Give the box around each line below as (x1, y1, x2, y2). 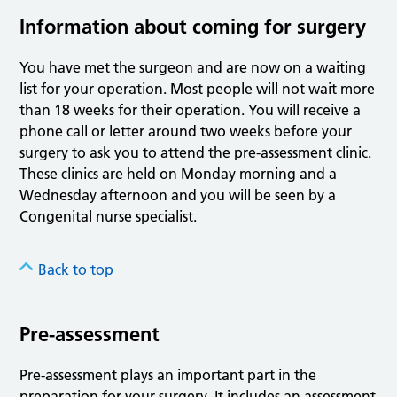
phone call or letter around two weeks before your (19, 122, 353, 141)
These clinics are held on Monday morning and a (19, 165, 338, 183)
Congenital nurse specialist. (19, 207, 198, 226)
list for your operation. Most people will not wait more (19, 80, 376, 98)
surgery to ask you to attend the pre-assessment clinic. (19, 144, 372, 162)
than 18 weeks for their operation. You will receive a (19, 101, 362, 120)
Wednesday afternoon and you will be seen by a (19, 186, 337, 205)
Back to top (38, 261, 114, 279)
